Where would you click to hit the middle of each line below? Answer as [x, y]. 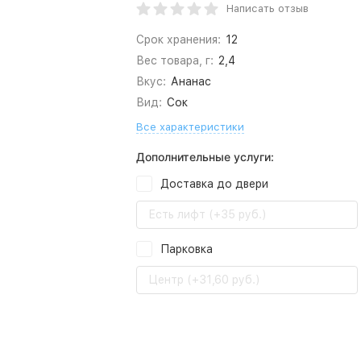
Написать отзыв [268, 8]
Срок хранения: [178, 39]
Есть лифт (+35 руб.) [207, 214]
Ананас [191, 81]
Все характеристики [190, 127]
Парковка [187, 249]
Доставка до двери [214, 184]
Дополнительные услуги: [205, 157]
